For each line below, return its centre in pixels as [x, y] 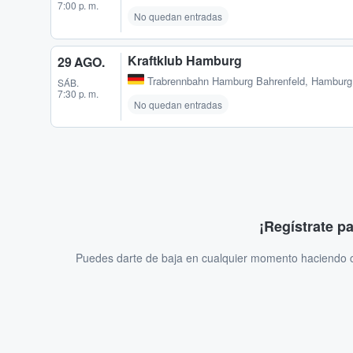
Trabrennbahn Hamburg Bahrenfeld [226, 81]
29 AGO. [81, 62]
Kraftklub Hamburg [185, 61]
